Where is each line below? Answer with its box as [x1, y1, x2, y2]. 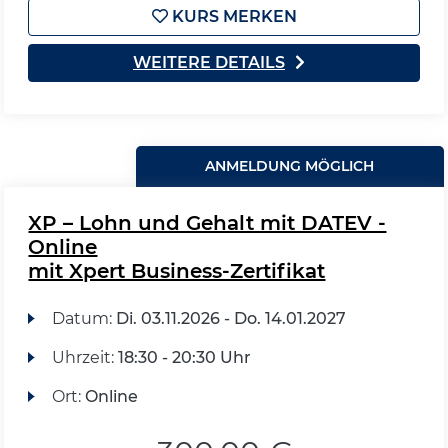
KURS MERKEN [167, 7, 297, 26]
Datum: [51, 309, 116, 328]
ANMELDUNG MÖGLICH [205, 157, 375, 175]
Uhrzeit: [51, 348, 118, 367]
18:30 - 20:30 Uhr [117, 348, 251, 367]
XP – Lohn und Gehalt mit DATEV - [28, 211, 387, 235]
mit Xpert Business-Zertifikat [28, 259, 326, 283]
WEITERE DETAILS [133, 53, 285, 72]
